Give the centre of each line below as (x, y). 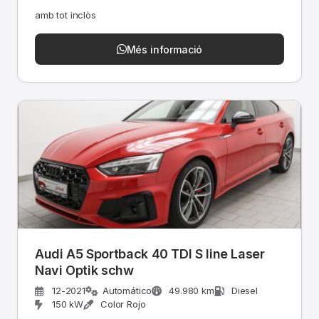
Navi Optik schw (84, 270)
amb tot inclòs (66, 15)
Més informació (164, 49)
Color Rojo (123, 304)
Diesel (244, 291)
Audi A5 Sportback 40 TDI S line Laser (150, 254)
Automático (127, 291)
